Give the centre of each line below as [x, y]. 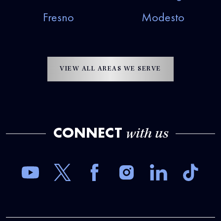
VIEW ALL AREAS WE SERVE [110, 69]
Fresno [58, 17]
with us [147, 135]
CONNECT [89, 133]
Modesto [163, 17]
